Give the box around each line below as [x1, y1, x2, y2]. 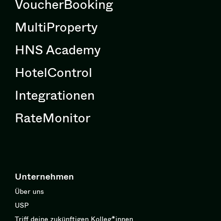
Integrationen [15, 85, 95, 105]
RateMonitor [15, 108, 90, 128]
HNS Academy [15, 39, 101, 60]
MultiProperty [15, 17, 98, 37]
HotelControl [15, 62, 92, 82]
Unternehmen [15, 169, 74, 184]
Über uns [15, 186, 44, 197]
